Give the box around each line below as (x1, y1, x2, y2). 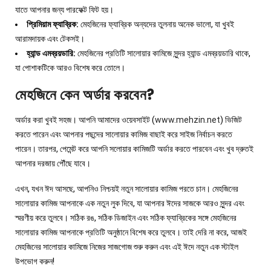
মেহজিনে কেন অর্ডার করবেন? (15, 84, 155, 105)
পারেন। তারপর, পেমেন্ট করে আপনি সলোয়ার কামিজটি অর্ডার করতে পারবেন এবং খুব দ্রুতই (15, 143, 253, 154)
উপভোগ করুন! (15, 256, 54, 266)
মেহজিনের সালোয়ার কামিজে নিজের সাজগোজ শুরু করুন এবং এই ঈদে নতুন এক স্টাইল (15, 241, 238, 252)
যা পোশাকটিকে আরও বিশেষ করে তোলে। (15, 63, 125, 73)
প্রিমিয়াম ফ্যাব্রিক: (27, 19, 79, 29)
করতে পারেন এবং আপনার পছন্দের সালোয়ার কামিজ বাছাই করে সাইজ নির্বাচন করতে (15, 129, 232, 139)
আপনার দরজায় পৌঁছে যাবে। (15, 158, 91, 168)
